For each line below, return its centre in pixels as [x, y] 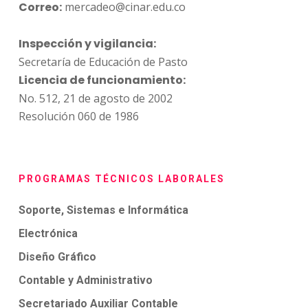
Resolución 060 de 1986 [78, 116]
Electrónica [48, 233]
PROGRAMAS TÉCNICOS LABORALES [121, 178]
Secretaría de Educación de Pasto [103, 62]
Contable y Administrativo [85, 280]
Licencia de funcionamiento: [102, 80]
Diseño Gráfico [57, 256]
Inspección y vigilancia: [87, 43]
